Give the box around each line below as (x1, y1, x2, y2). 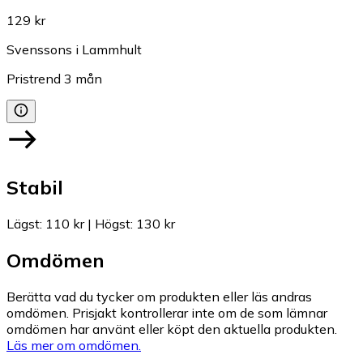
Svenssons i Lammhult (6, 41, 142, 58)
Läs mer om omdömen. (6, 336, 141, 353)
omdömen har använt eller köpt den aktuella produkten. (6, 320, 337, 337)
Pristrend (6, 70, 61, 88)
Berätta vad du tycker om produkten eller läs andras (6, 288, 312, 305)
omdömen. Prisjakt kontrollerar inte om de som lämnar (6, 304, 327, 321)
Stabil (6, 174, 63, 199)
